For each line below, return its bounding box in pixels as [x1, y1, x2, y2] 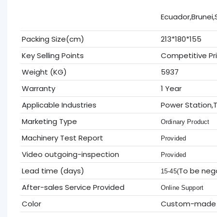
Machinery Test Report [21, 132, 103, 143]
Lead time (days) [21, 165, 84, 176]
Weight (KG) [21, 66, 67, 77]
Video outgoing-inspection [21, 149, 119, 159]
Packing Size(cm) [21, 33, 84, 44]
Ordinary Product [160, 118, 210, 125]
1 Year [160, 83, 182, 93]
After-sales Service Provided [21, 182, 124, 192]
